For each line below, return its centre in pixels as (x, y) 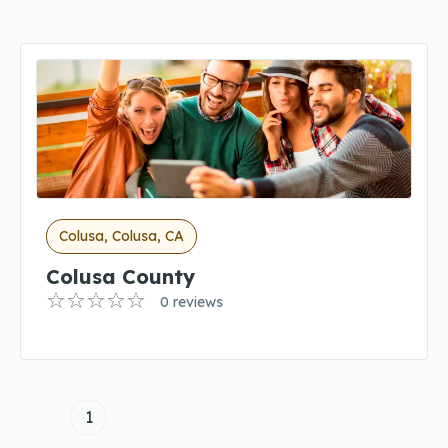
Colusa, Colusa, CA (121, 236)
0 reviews (191, 302)
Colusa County (120, 276)
